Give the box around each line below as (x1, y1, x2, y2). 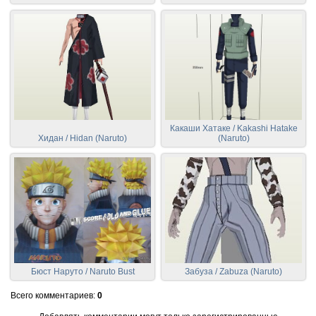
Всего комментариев (11, 290, 93, 300)
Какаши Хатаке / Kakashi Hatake (169, 123, 298, 133)
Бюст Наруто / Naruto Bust (30, 266, 135, 276)
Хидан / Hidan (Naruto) (38, 133, 127, 143)
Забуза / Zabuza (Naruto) (185, 266, 282, 276)
